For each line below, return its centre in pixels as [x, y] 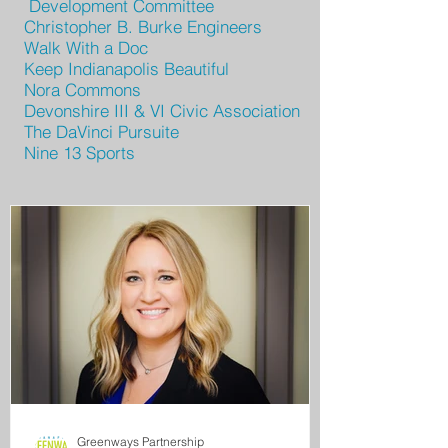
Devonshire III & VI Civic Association [162, 110]
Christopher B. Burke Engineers [143, 26]
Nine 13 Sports [79, 152]
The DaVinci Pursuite [101, 131]
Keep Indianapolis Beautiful [126, 68]
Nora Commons [82, 89]
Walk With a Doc [86, 47]
